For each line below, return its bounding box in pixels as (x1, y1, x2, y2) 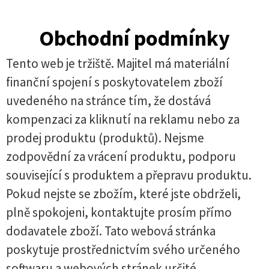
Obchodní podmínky (39, 25, 230, 52)
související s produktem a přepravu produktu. (6, 167, 252, 183)
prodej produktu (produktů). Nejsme (6, 130, 204, 146)
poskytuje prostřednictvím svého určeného (6, 241, 240, 258)
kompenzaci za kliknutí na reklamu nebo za (6, 111, 240, 127)
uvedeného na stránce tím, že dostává (6, 92, 211, 109)
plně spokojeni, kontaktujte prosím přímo (6, 204, 232, 220)
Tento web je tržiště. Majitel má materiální (6, 55, 229, 71)
